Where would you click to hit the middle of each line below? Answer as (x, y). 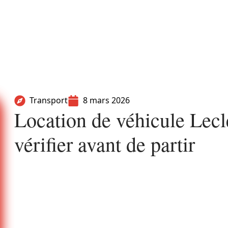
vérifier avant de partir (105, 144)
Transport (49, 100)
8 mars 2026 (106, 100)
